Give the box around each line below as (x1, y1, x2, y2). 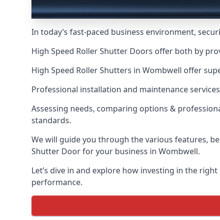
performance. (31, 177, 82, 188)
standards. (31, 115, 71, 126)
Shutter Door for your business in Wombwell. (31, 146, 200, 157)
